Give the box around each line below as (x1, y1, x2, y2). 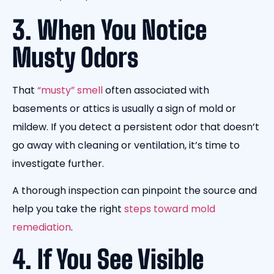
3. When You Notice (12, 14, 207, 45)
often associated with (103, 83, 209, 97)
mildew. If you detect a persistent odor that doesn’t (12, 119, 259, 134)
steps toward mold (124, 202, 215, 217)
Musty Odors (12, 42, 138, 73)
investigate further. (12, 156, 106, 171)
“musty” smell (37, 83, 103, 97)
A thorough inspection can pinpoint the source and (12, 183, 257, 198)
